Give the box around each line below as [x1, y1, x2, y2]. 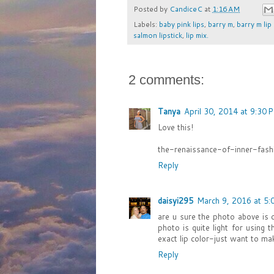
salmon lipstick [133, 30, 182, 41]
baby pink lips [159, 19, 204, 30]
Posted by [133, 3, 169, 14]
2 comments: [128, 72, 204, 88]
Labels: [133, 19, 159, 30]
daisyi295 [158, 195, 193, 207]
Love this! [158, 122, 193, 133]
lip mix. [186, 30, 209, 41]
